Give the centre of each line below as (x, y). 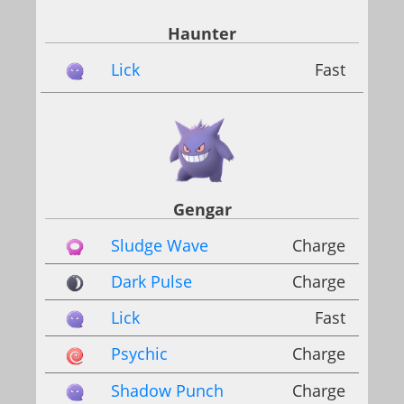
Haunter (202, 33)
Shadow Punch (167, 390)
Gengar (202, 209)
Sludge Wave (160, 245)
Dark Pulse (151, 281)
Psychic (139, 354)
